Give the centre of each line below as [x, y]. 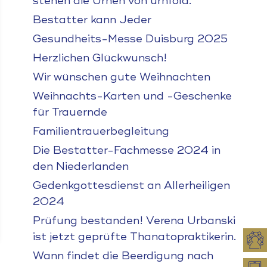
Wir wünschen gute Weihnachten [121, 77]
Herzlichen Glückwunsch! [100, 58]
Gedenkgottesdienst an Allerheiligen [131, 185]
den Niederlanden [80, 166]
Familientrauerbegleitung [101, 131]
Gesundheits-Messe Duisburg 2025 [130, 39]
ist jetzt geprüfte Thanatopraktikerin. [134, 237]
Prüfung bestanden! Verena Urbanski [134, 221]
